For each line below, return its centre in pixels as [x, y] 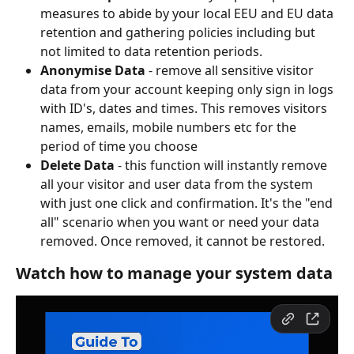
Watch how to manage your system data [174, 273]
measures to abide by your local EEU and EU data [188, 14]
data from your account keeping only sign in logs [188, 90]
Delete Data [77, 166]
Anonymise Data [93, 71]
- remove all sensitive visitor [231, 71]
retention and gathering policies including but [179, 33]
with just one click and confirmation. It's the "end [188, 203]
